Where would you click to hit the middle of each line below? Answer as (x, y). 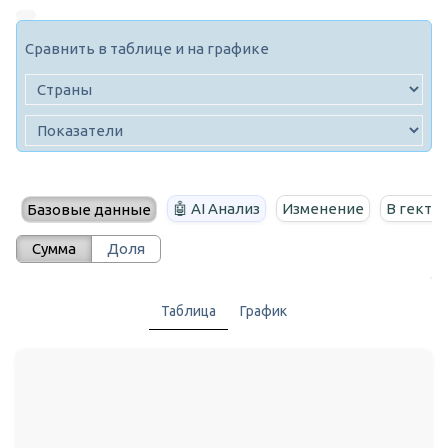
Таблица (188, 311)
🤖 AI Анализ (216, 209)
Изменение (323, 209)
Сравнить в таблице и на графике (147, 49)
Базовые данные (89, 210)
